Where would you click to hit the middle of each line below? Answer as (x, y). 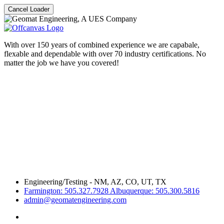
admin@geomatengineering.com (75, 200)
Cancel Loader (29, 9)
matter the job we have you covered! (61, 63)
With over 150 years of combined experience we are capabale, (102, 45)
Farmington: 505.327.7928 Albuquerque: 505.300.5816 (112, 191)
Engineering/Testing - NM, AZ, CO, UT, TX (95, 182)
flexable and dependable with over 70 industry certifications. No (105, 54)
